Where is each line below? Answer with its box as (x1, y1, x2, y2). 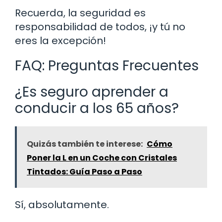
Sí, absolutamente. (15, 197, 109, 212)
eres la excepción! (15, 33, 106, 48)
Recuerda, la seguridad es (15, 5, 146, 20)
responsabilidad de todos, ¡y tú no (15, 19, 185, 34)
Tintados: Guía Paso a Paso (27, 166, 142, 177)
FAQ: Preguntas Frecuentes (15, 55, 199, 75)
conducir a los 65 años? (15, 98, 179, 118)
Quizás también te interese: (27, 138, 143, 150)
